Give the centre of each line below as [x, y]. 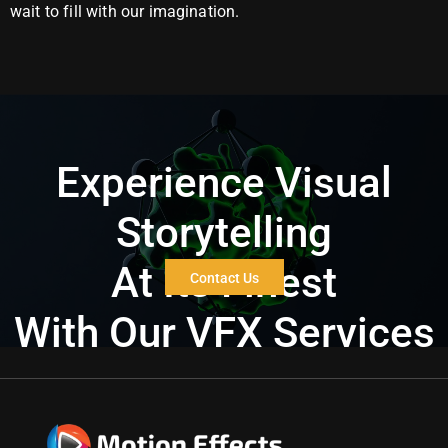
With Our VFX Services [224, 333]
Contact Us [224, 277]
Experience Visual [224, 183]
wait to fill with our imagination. [125, 12]
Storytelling [224, 233]
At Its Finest [224, 283]
